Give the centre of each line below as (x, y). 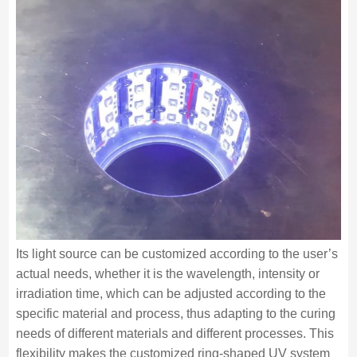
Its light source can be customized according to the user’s (177, 254)
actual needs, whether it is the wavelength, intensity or (167, 274)
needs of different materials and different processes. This (175, 333)
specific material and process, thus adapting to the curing (175, 314)
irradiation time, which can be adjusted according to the (171, 294)
